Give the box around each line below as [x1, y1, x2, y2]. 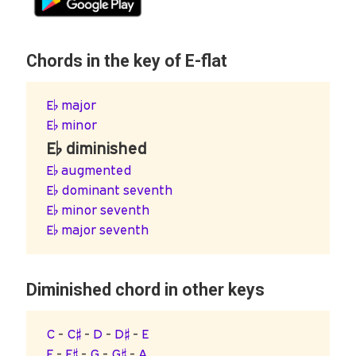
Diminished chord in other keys [25, 280, 265, 300]
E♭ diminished [46, 138, 147, 158]
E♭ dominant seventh [46, 182, 173, 199]
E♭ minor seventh [46, 202, 150, 219]
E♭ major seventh [46, 222, 149, 238]
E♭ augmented [46, 162, 132, 179]
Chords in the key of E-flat [25, 50, 227, 71]
